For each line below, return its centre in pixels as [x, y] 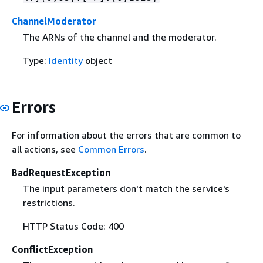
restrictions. [49, 202]
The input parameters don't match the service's [126, 188]
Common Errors [111, 149]
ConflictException [52, 249]
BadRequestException [61, 172]
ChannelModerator [54, 21]
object [97, 61]
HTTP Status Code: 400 [73, 226]
